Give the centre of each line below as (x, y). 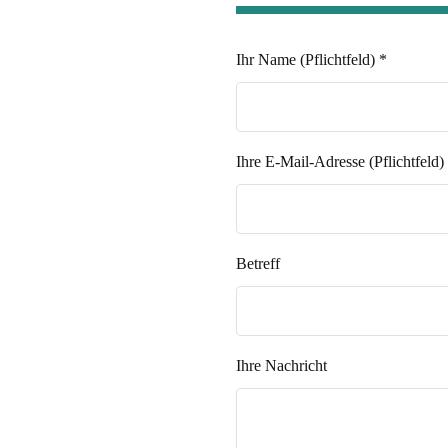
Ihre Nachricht (281, 365)
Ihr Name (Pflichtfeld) (307, 59)
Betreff (258, 263)
